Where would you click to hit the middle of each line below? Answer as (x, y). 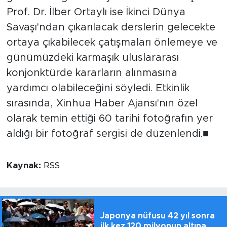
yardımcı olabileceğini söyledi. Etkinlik (98, 88)
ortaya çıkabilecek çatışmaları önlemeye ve (112, 42)
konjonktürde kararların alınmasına (92, 73)
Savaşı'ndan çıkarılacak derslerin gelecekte (111, 27)
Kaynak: (25, 165)
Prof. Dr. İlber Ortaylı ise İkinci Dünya (96, 12)
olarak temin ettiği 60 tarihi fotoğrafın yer (109, 118)
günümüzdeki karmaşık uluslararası (92, 58)
